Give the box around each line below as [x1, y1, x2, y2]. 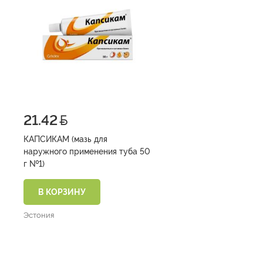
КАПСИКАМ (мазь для [23, 134, 107, 144]
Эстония [23, 210, 54, 220]
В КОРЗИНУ [38, 187, 86, 197]
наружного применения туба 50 [23, 146, 119, 156]
